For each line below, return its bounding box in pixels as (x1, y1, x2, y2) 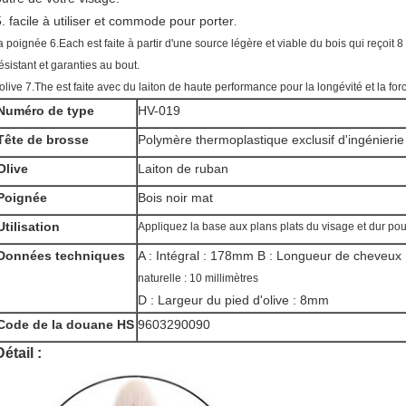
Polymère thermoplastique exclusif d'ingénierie (138, 132, 404, 147)
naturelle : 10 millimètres (138, 272, 258, 285)
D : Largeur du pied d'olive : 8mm (138, 293, 329, 307)
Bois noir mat (138, 190, 213, 205)
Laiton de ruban (138, 161, 228, 176)
